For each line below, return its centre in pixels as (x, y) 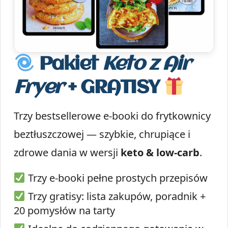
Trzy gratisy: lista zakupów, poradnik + (115, 196)
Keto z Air (147, 65)
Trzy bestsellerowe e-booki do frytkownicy (112, 116)
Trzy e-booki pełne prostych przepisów (116, 178)
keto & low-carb (160, 153)
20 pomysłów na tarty (64, 211)
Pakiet (69, 65)
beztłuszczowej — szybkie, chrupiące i (102, 134)
